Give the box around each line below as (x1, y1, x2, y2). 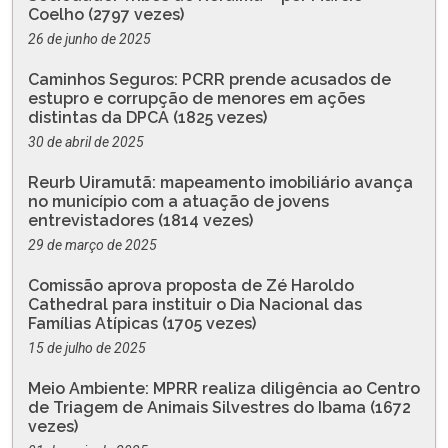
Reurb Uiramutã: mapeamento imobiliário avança (28, 172, 413, 192)
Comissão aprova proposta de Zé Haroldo (28, 275, 354, 295)
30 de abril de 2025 (28, 133, 144, 150)
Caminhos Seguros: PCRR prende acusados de (28, 69, 391, 89)
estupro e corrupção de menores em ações (28, 88, 365, 108)
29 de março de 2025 (28, 236, 157, 253)
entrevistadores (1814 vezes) (28, 210, 253, 230)
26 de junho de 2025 (28, 30, 151, 47)
